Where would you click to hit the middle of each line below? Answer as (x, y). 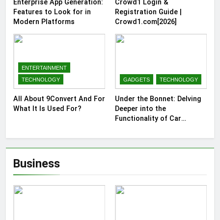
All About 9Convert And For (59, 98)
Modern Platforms (44, 21)
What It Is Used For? (47, 108)
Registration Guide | (148, 12)
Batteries (130, 128)
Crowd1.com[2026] (146, 21)
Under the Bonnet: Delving (158, 98)
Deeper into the (140, 108)
